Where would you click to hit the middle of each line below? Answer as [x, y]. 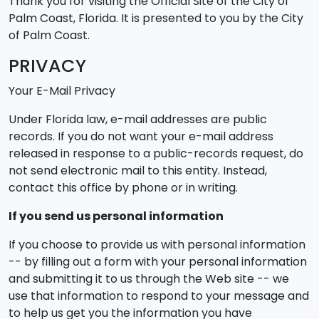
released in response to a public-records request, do [156, 153]
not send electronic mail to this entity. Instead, [138, 171]
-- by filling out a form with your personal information [158, 262]
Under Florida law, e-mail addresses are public [138, 119]
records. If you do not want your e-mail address [141, 136]
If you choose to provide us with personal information [157, 245]
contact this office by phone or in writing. [123, 188]
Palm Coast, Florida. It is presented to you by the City [156, 18]
